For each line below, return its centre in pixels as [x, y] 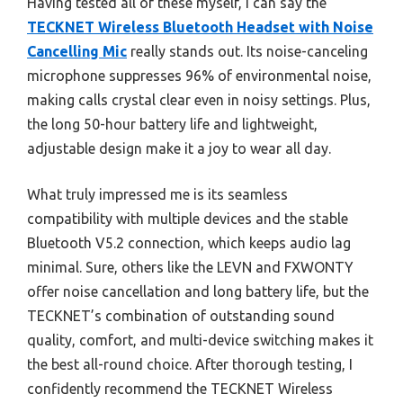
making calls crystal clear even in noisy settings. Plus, [199, 100]
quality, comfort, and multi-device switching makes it [200, 340]
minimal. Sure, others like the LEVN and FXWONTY [190, 268]
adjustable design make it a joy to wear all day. [179, 149]
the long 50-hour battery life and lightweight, [172, 125]
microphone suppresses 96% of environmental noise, [199, 76]
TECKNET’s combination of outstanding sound [181, 316]
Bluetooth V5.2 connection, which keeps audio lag [189, 243]
